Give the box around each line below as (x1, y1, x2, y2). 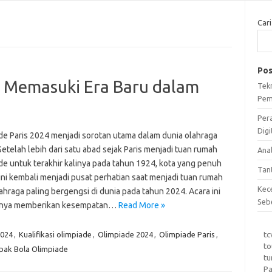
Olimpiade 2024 (97, 229, 153, 239)
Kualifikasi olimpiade (18, 229, 92, 239)
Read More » (118, 200, 165, 210)
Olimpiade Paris (158, 229, 215, 239)
